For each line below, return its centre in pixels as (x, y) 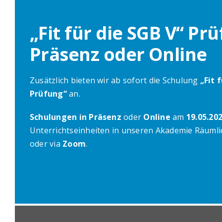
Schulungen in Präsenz (75, 117)
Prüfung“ (48, 94)
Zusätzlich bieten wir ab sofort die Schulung (115, 81)
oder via (46, 144)
